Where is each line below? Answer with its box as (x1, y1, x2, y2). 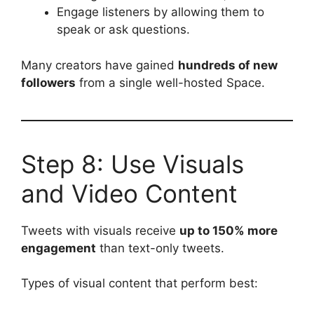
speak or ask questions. (57, 22, 190, 36)
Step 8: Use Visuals (21, 149, 244, 179)
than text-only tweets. (96, 240, 224, 255)
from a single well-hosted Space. (76, 75, 265, 90)
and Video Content (21, 178, 238, 208)
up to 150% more (179, 223, 278, 238)
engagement (21, 240, 96, 255)
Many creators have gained (21, 57, 178, 72)
